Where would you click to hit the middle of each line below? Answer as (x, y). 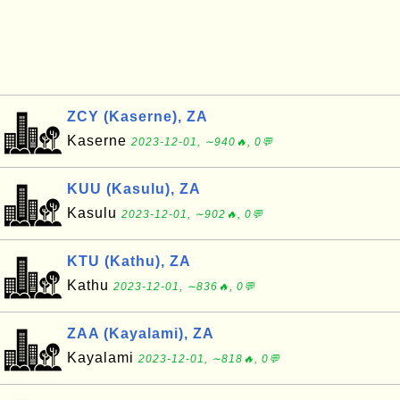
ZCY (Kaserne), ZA (137, 117)
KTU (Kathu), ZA (129, 261)
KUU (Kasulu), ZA (134, 189)
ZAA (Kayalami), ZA (141, 333)
